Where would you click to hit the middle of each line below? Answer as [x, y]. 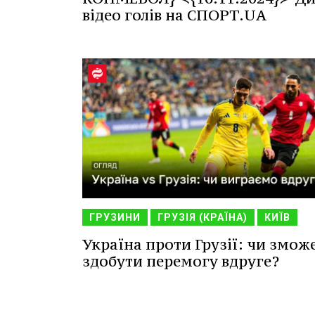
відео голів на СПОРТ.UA [174, 15]
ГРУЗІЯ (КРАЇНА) [202, 217]
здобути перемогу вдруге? [181, 261]
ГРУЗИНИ [115, 217]
